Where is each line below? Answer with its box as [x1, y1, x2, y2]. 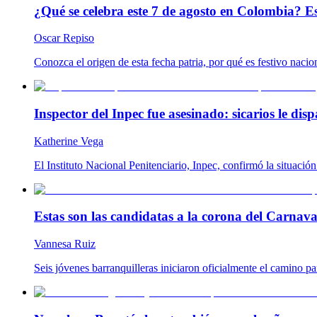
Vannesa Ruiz [34, 238, 96, 250]
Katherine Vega [34, 134, 103, 147]
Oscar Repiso [34, 32, 94, 45]
